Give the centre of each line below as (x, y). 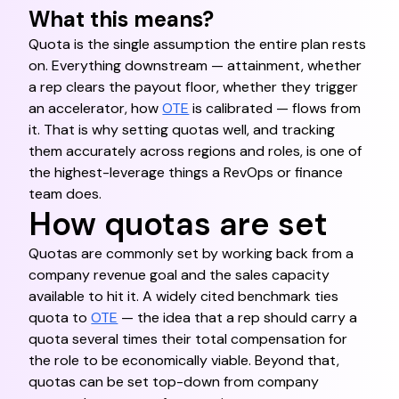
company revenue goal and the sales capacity (179, 275)
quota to (60, 318)
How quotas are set (179, 224)
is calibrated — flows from (275, 108)
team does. (65, 194)
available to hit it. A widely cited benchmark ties (184, 296)
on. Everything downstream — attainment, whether (195, 65)
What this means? (122, 19)
